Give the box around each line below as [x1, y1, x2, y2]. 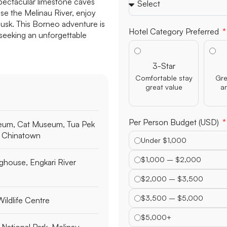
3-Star [152, 107, 175, 118]
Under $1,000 [141, 182, 186, 192]
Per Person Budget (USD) [129, 164, 221, 174]
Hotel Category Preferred [129, 73, 221, 84]
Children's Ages [129, 25, 185, 35]
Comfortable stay [135, 120, 193, 129]
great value [145, 129, 182, 138]
